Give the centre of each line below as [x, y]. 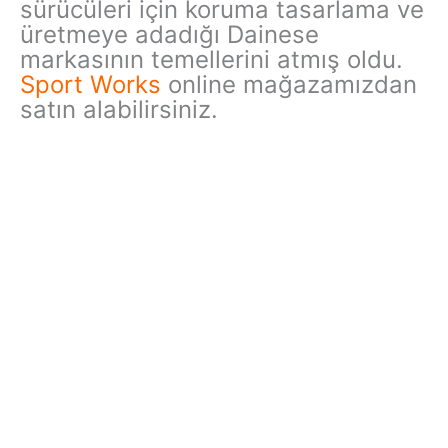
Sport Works [90, 84]
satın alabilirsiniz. [119, 109]
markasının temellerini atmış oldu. [211, 59]
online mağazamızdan [289, 84]
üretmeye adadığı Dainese [169, 34]
